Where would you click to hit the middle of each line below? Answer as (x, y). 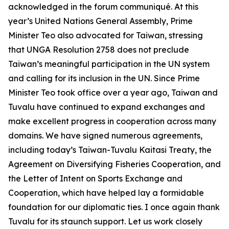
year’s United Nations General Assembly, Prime (100, 21)
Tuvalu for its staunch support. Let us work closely (105, 221)
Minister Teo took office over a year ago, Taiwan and (113, 93)
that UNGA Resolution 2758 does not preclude (99, 50)
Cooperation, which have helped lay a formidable (106, 193)
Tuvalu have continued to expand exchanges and (107, 107)
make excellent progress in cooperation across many (112, 121)
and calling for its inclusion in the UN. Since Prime (104, 78)
